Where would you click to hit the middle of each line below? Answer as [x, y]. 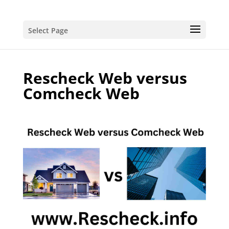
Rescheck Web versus [105, 78]
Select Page [48, 30]
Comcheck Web [81, 93]
